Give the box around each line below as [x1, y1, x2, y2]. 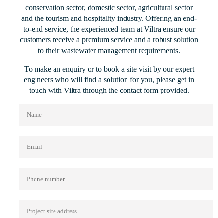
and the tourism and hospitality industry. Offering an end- [21, 14, 197, 22]
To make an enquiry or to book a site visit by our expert [24, 65, 194, 73]
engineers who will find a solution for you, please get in [24, 75, 194, 84]
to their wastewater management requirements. [38, 46, 180, 54]
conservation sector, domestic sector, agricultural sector [25, 3, 193, 12]
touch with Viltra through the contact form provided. [29, 86, 189, 94]
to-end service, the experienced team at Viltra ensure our [23, 25, 195, 33]
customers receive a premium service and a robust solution [20, 36, 198, 44]
